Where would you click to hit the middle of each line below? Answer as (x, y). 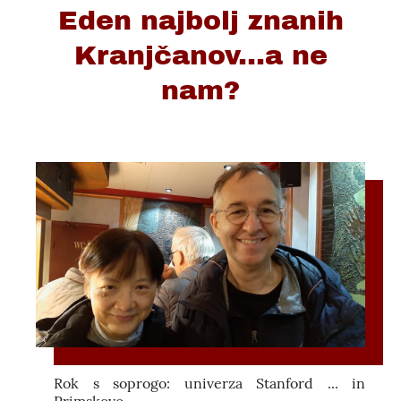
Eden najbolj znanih (200, 21)
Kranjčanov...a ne (200, 55)
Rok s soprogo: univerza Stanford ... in (209, 383)
